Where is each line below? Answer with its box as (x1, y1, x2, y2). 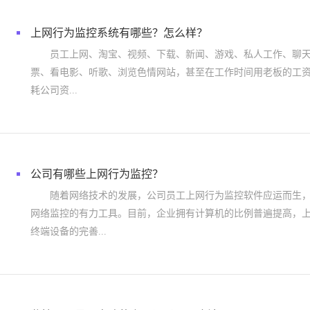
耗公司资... (30, 85, 77, 95)
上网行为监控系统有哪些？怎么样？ (30, 27, 208, 39)
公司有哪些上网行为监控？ (30, 168, 163, 180)
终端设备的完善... (30, 226, 107, 237)
